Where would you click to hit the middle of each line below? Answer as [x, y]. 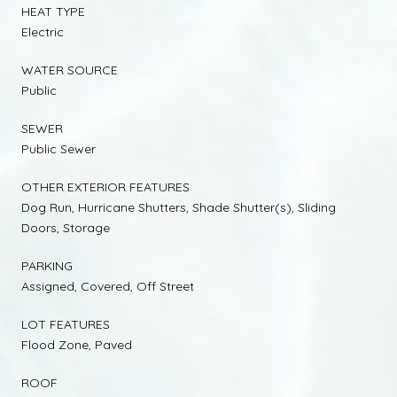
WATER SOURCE [70, 70]
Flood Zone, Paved [77, 345]
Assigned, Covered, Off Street [108, 287]
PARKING [47, 266]
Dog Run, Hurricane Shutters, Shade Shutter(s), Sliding [179, 208]
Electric [43, 32]
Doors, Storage [66, 228]
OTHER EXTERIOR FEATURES [105, 187]
